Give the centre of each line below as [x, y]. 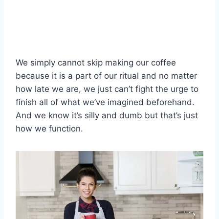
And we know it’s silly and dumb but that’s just [107, 115]
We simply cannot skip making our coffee [96, 62]
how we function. [49, 128]
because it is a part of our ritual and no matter [106, 76]
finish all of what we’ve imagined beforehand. [105, 102]
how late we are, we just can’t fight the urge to [107, 89]
